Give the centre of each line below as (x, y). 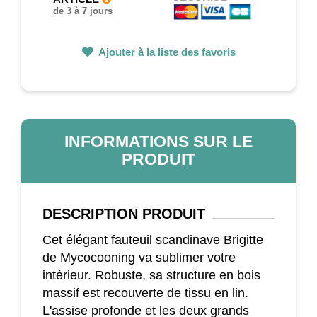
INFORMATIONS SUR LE (158, 141)
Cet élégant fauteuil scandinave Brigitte (153, 240)
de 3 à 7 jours (83, 11)
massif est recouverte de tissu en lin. (145, 293)
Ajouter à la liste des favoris (166, 52)
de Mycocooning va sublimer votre (139, 257)
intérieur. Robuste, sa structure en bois (151, 275)
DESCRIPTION (90, 213)
